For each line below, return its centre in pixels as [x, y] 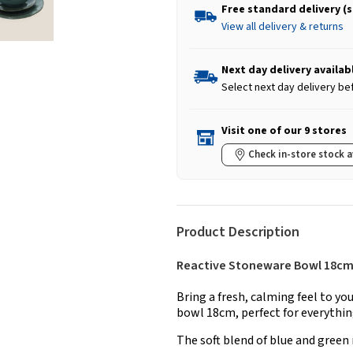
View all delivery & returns [282, 27]
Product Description [238, 232]
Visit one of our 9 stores [284, 131]
